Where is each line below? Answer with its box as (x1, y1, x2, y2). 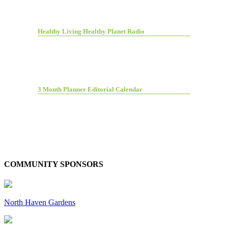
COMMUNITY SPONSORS (4, 160, 103, 169)
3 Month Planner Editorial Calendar (38, 85, 142, 93)
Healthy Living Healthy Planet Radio (38, 27, 145, 36)
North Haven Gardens (4, 198, 75, 207)
